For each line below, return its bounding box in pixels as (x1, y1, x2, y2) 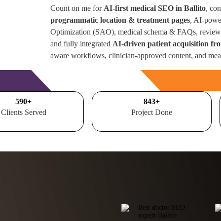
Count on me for (50, 4, 104, 12)
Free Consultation (68, 76, 124, 84)
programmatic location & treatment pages (50, 16, 190, 24)
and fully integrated (50, 39, 113, 48)
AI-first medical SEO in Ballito (104, 4, 206, 12)
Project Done (131, 108, 172, 116)
